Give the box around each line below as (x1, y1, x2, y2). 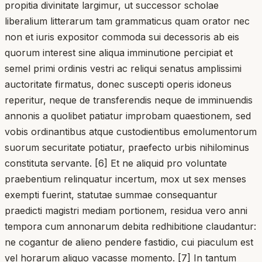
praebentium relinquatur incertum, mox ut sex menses (5, 173, 246, 185)
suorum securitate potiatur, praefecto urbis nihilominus (5, 141, 249, 153)
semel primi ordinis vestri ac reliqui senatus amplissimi (5, 62, 242, 74)
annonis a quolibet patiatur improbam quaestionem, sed (5, 109, 251, 122)
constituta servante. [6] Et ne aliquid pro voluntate (5, 157, 227, 169)
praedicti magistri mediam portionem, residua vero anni (5, 204, 247, 216)
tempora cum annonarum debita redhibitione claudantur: (5, 220, 256, 232)
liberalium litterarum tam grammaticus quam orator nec (5, 15, 250, 27)
